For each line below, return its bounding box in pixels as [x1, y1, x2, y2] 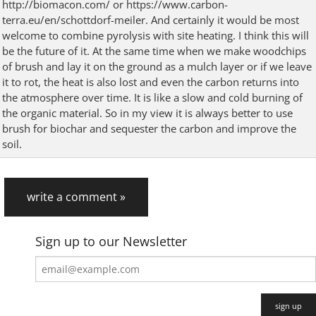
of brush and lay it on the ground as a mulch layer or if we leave [2, 59, 312, 73]
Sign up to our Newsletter [35, 233, 188, 250]
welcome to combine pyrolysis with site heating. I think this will [2, 28, 309, 42]
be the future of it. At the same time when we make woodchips [2, 43, 306, 58]
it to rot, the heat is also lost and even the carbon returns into [2, 74, 299, 89]
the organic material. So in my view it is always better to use [2, 105, 293, 120]
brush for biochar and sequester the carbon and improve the [2, 121, 296, 135]
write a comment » [27, 188, 126, 205]
